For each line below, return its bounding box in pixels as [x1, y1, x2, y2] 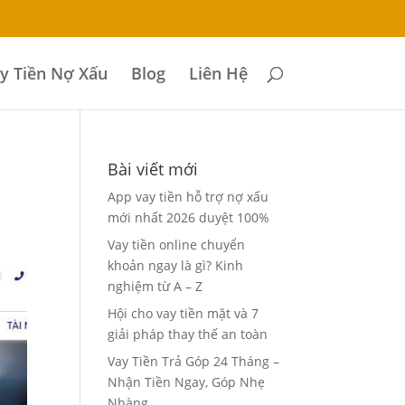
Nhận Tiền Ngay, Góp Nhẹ [108, 373, 266, 391]
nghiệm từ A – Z [108, 278, 203, 295]
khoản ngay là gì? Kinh [108, 257, 244, 274]
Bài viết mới [108, 158, 199, 180]
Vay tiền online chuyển [108, 236, 246, 253]
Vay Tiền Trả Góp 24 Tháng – [108, 353, 280, 370]
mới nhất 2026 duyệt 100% [108, 209, 270, 226]
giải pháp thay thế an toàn [108, 325, 268, 343]
